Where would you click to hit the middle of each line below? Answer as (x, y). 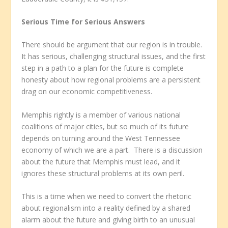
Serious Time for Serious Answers (83, 22)
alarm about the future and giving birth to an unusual (108, 220)
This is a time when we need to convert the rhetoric (107, 196)
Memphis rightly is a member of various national (101, 115)
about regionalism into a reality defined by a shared (106, 208)
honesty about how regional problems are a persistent (111, 80)
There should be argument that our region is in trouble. (113, 45)
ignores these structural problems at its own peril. (103, 173)
